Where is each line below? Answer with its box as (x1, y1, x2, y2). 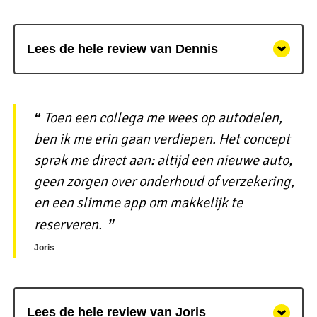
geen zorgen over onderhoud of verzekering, (33, 172, 294, 190)
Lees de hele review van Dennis (26, 41, 218, 56)
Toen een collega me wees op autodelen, (43, 108, 282, 127)
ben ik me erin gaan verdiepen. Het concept (33, 129, 290, 148)
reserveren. (33, 215, 102, 234)
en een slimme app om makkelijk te (33, 193, 243, 212)
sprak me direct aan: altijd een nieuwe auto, (33, 151, 292, 169)
